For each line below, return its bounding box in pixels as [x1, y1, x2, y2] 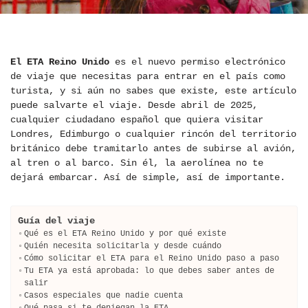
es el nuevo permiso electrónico [109, 56, 285, 68]
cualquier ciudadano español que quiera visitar [10, 114, 263, 126]
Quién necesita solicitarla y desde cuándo [24, 241, 222, 251]
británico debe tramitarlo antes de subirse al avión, [10, 143, 296, 155]
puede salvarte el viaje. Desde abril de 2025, [10, 100, 258, 111]
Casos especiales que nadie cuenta [24, 291, 184, 300]
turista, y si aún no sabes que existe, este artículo [10, 85, 296, 97]
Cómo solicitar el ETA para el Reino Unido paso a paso [24, 254, 280, 263]
